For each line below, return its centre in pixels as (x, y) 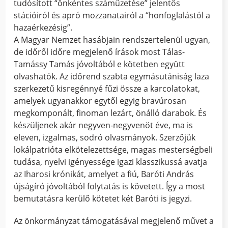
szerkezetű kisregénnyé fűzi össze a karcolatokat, (107, 89)
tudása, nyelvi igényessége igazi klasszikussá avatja (111, 162)
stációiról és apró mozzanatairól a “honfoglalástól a (112, 16)
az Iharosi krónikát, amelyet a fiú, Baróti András (104, 174)
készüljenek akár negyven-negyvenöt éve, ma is (104, 125)
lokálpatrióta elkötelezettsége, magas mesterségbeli (113, 150)
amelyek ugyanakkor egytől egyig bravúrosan (100, 101)
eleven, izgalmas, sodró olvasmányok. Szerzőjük (105, 138)
